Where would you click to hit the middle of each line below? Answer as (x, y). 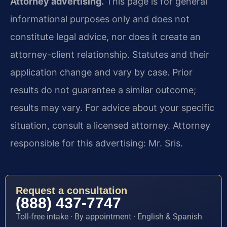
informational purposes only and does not (100, 19)
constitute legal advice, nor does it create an (105, 37)
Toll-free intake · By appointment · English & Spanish (109, 216)
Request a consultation (71, 190)
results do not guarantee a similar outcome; (103, 90)
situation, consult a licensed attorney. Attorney (110, 126)
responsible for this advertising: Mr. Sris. (97, 143)
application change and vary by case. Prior (101, 72)
